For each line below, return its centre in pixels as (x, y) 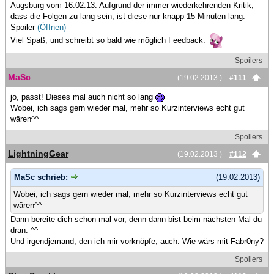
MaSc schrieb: (42, 177)
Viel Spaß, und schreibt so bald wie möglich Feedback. (109, 40)
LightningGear (38, 153)
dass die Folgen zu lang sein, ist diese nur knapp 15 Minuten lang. (128, 16)
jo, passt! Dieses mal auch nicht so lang (83, 97)
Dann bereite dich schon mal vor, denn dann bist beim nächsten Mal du (136, 220)
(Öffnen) (52, 27)
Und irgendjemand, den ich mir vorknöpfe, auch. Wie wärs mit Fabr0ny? (137, 242)
